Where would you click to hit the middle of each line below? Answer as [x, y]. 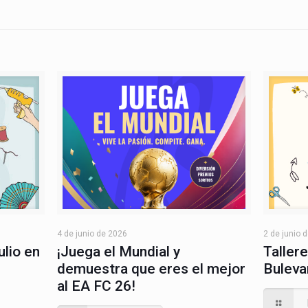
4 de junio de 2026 [92, 233]
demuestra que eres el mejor [151, 268]
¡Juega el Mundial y [118, 251]
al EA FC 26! [96, 286]
